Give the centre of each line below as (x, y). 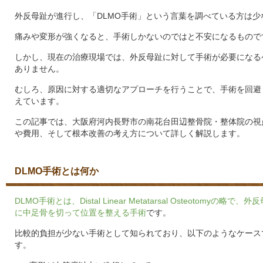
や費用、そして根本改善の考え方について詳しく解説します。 (130, 133)
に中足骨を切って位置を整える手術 (80, 213)
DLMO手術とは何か (57, 171)
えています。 (39, 101)
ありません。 (39, 69)
